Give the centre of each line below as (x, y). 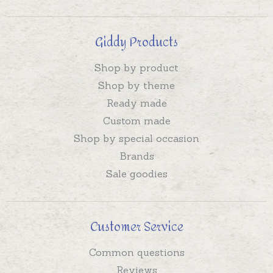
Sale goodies (136, 174)
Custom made (136, 121)
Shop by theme (136, 86)
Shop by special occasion (136, 139)
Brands (136, 156)
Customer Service (136, 227)
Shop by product (136, 68)
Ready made (136, 103)
